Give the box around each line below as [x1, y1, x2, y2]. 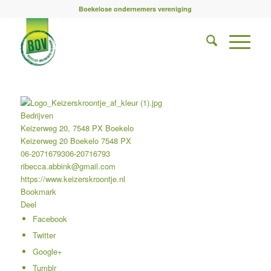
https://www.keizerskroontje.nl [20, 173, 125, 184]
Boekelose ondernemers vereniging [79, 4, 192, 13]
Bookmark [20, 186, 56, 197]
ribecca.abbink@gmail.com [20, 160, 116, 172]
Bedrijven [20, 109, 53, 121]
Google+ [32, 246, 62, 257]
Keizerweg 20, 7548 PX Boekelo [20, 122, 134, 134]
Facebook [32, 213, 67, 224]
